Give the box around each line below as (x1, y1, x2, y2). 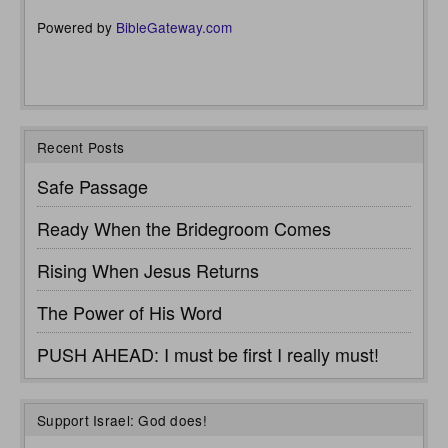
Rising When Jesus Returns (37, 257, 259, 284)
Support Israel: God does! (37, 410, 207, 431)
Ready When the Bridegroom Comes (37, 215, 331, 242)
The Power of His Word (37, 299, 222, 326)
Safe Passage (37, 173, 148, 200)
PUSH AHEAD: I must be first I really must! (37, 341, 379, 368)
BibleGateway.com (116, 17, 232, 38)
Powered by (37, 17, 116, 38)
